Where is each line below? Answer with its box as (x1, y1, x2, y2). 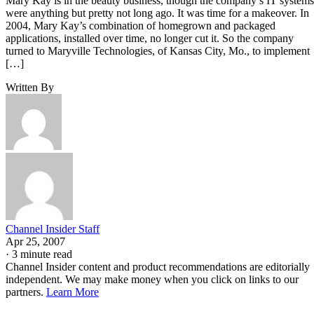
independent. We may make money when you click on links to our (6, 273, 299, 285)
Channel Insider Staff (6, 222, 100, 235)
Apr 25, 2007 (6, 235, 65, 247)
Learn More (46, 285, 99, 298)
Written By (6, 81, 54, 93)
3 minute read (12, 247, 72, 260)
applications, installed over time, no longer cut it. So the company (6, 32, 294, 44)
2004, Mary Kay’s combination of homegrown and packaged (6, 19, 275, 32)
